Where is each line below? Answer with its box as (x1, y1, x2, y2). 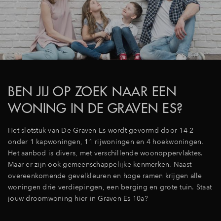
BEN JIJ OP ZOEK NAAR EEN (8, 83, 176, 100)
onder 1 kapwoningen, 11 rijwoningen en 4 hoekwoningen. (8, 137, 204, 146)
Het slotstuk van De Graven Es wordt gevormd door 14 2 (8, 125, 194, 135)
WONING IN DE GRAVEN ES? (8, 100, 183, 116)
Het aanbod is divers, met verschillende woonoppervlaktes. (8, 148, 203, 157)
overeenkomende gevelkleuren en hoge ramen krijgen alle (8, 171, 202, 180)
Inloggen (159, 9, 188, 19)
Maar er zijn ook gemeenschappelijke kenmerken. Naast (8, 159, 191, 169)
